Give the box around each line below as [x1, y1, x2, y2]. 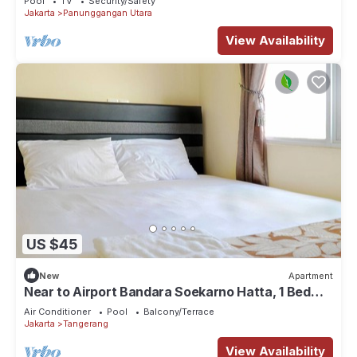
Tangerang [63, 318, 108, 330]
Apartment [288, 269, 333, 281]
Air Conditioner [24, 306, 91, 318]
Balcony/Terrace [143, 306, 214, 318]
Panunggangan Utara [63, 7, 152, 19]
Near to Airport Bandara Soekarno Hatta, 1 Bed [24, 284, 311, 300]
